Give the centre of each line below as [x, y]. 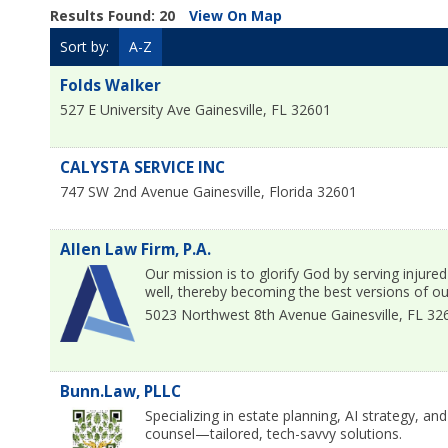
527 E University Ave [125, 110]
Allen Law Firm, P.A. [135, 250]
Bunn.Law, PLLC [120, 391]
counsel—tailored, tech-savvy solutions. [273, 433]
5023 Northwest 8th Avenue [236, 315]
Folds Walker [110, 86]
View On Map [235, 16]
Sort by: [84, 47]
